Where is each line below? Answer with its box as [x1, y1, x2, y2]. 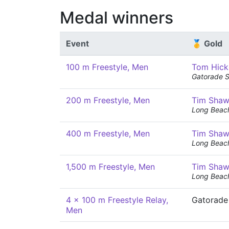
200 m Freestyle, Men [66, 95, 150, 105]
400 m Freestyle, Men [66, 128, 150, 139]
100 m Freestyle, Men [66, 62, 148, 72]
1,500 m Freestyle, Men [66, 162, 155, 172]
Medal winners [60, 8, 173, 28]
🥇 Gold [192, 38, 222, 49]
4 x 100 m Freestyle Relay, [66, 195, 168, 205]
